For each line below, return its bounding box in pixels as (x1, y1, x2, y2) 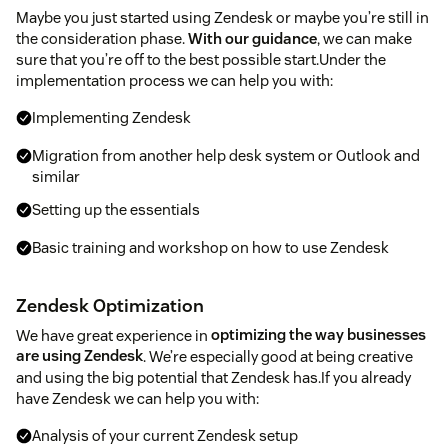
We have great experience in (16, 325, 211, 345)
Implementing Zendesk (32, 108, 191, 128)
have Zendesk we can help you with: (16, 388, 259, 408)
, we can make (317, 29, 412, 49)
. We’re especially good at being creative (143, 346, 413, 366)
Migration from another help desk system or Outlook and (32, 146, 420, 166)
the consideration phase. (16, 29, 188, 49)
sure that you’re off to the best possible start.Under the (16, 50, 386, 70)
